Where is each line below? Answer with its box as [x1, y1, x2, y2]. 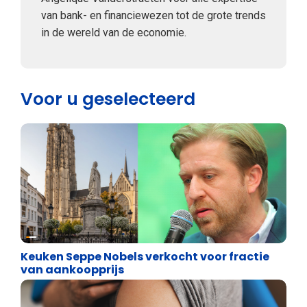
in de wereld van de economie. [41, 25, 186, 39]
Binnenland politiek [36, 224, 143, 241]
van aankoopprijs [21, 261, 124, 278]
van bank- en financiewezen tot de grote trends [41, 8, 266, 22]
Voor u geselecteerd [21, 86, 195, 111]
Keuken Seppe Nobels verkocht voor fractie [21, 248, 269, 265]
